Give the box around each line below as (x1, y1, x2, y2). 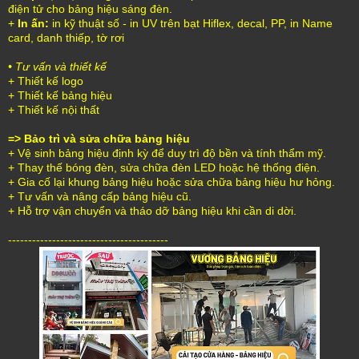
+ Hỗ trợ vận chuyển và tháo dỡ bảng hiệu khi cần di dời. (8, 204, 296, 217)
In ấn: (18, 16, 49, 30)
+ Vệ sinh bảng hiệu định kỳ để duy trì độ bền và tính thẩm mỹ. (8, 146, 326, 159)
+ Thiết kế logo (8, 74, 83, 87)
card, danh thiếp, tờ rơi (8, 30, 124, 44)
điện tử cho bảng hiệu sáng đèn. (8, 2, 172, 15)
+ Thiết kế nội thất (8, 103, 99, 116)
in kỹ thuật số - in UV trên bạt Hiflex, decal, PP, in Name (49, 16, 333, 30)
